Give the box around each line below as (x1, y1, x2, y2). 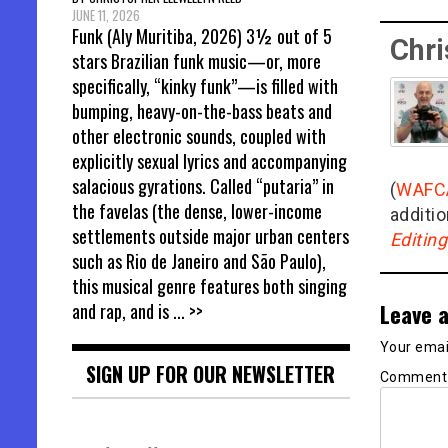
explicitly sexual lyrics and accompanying (72, 148, 347, 175)
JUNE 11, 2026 (72, 5, 140, 26)
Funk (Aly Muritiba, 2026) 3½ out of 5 (72, 23, 332, 50)
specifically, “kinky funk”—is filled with (72, 73, 338, 100)
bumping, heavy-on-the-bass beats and (72, 98, 332, 125)
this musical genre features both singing (72, 273, 347, 300)
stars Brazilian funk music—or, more (72, 48, 321, 75)
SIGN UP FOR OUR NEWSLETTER (86, 359, 336, 390)
